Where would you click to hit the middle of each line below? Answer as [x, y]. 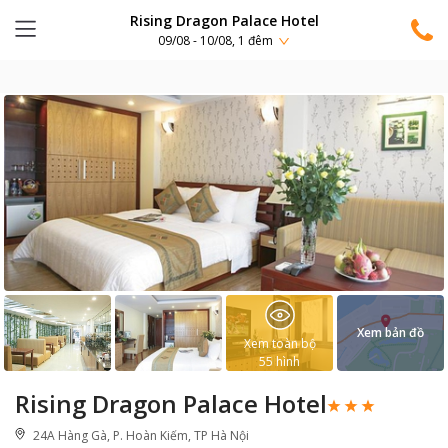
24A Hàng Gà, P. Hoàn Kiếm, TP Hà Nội [141, 435]
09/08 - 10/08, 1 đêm [215, 41]
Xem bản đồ [390, 332]
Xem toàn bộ [279, 343]
